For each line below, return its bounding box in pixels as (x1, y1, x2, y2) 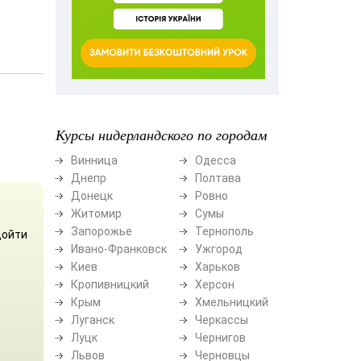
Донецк (70, 189, 113, 202)
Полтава (194, 171, 241, 185)
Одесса (194, 153, 236, 167)
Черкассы (194, 313, 248, 326)
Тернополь (194, 224, 254, 238)
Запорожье (70, 224, 132, 238)
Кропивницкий (70, 277, 149, 291)
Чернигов (194, 330, 246, 344)
